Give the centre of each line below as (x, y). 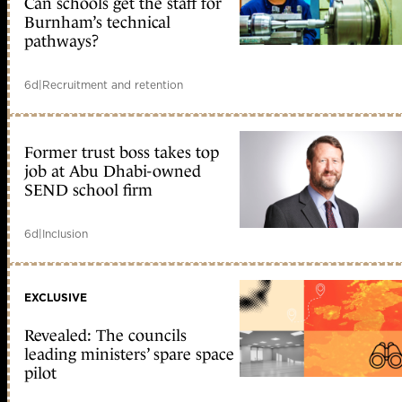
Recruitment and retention (113, 84)
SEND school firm (88, 191)
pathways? (61, 41)
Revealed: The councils (105, 336)
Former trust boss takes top (122, 153)
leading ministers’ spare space (129, 355)
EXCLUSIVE (56, 298)
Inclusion (65, 234)
